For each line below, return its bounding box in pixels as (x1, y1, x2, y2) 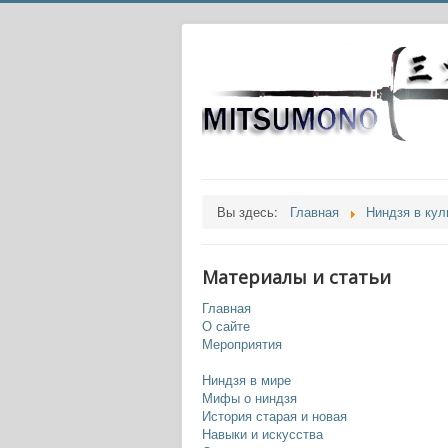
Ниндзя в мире (202, 370, 291, 389)
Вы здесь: (217, 202, 286, 221)
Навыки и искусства (202, 424, 323, 443)
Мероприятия (202, 334, 282, 353)
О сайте (202, 316, 250, 335)
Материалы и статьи (202, 265, 391, 289)
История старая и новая (202, 406, 347, 425)
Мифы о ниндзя (202, 388, 297, 407)
